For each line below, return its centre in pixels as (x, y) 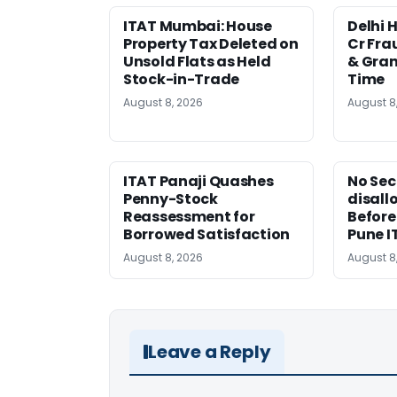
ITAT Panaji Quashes (198, 182)
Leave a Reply (210, 352)
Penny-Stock (171, 199)
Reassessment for (189, 217)
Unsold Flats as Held (197, 62)
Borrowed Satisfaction (206, 235)
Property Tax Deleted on (211, 44)
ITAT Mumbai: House (198, 27)
